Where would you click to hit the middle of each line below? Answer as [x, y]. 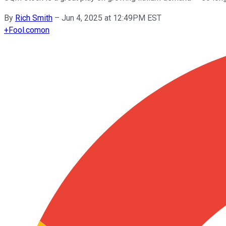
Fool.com [25, 30]
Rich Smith [34, 18]
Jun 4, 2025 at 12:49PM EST [111, 18]
